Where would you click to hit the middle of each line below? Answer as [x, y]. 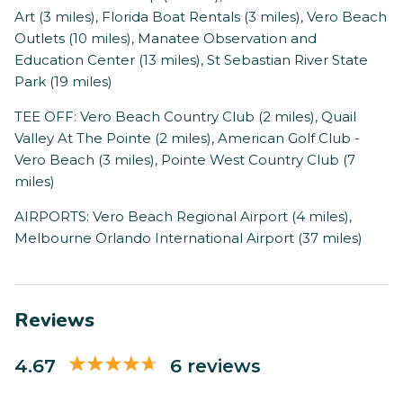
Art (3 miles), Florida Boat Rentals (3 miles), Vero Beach [201, 17]
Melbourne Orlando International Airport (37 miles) [188, 238]
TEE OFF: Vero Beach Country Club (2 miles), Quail [185, 117]
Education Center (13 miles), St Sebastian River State [191, 60]
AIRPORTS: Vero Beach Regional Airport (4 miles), [183, 217]
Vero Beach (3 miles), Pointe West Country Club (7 [185, 160]
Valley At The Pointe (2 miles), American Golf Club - [187, 139]
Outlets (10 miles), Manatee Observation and [166, 39]
